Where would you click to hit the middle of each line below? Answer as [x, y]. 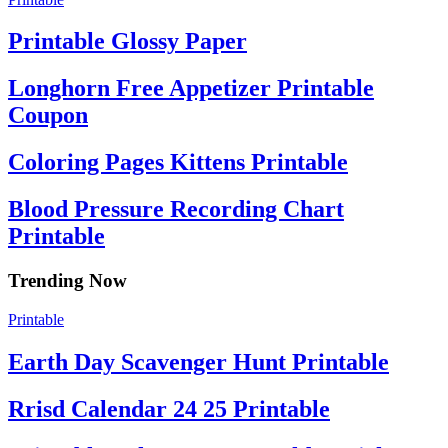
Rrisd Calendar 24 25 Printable [169, 408]
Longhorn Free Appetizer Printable [191, 88]
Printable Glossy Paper [127, 41]
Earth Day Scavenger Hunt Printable [198, 361]
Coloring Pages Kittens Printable [178, 162]
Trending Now [67, 281]
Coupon [48, 115]
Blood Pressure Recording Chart [176, 209]
